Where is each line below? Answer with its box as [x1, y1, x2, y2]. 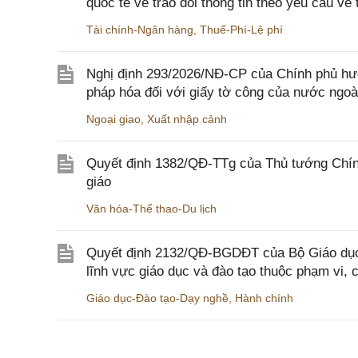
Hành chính [235, 292, 293, 305]
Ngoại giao [86, 113, 141, 126]
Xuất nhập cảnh [147, 113, 227, 126]
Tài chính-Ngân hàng [86, 23, 193, 37]
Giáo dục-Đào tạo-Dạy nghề [86, 292, 229, 305]
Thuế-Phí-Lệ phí [200, 23, 283, 37]
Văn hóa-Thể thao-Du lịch [86, 202, 217, 216]
